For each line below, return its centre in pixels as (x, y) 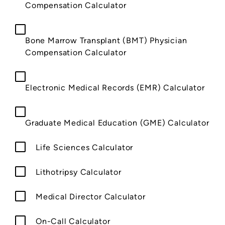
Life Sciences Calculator (85, 147)
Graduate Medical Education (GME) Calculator (117, 123)
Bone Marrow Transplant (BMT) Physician (106, 40)
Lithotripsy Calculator (79, 172)
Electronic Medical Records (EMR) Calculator (115, 87)
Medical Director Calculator (91, 196)
